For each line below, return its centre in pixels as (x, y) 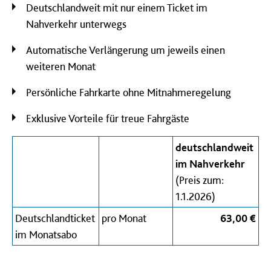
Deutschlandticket (55, 218)
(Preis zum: (200, 180)
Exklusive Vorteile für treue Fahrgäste (108, 118)
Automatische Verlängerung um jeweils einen (126, 50)
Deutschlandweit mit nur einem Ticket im (117, 8)
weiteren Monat (61, 66)
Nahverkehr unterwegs (76, 24)
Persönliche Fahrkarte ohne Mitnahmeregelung (129, 92)
